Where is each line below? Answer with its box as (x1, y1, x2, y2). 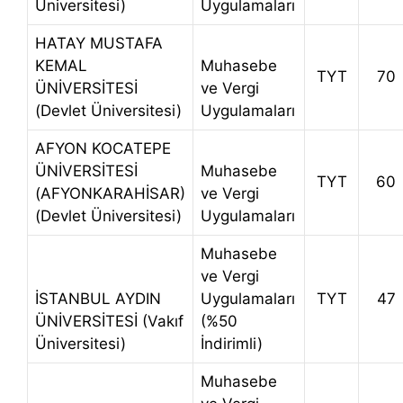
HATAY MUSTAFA (35, 34, 163, 53)
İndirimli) (201, 335, 263, 354)
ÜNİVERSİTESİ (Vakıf (35, 312, 184, 331)
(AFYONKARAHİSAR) (35, 184, 185, 203)
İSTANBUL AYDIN (35, 290, 161, 309)
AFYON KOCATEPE (35, 139, 171, 158)
